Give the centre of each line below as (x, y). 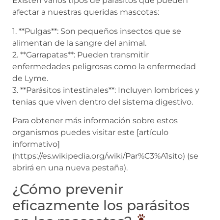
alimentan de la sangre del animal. (79, 43)
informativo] (36, 144)
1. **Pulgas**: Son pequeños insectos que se (97, 31)
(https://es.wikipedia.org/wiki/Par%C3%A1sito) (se (105, 156)
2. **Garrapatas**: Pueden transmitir (81, 55)
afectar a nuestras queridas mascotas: (86, 12)
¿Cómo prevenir (68, 189)
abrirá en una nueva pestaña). (70, 168)
